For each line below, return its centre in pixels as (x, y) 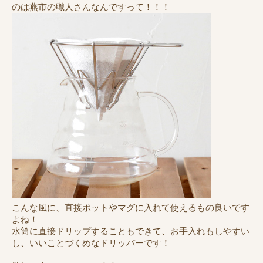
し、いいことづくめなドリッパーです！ (91, 242)
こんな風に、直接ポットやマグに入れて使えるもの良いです (131, 207)
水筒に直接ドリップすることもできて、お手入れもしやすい (131, 231)
